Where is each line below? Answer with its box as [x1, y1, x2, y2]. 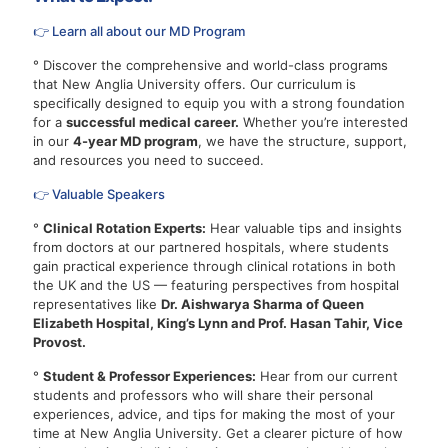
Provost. [33, 333, 86, 350]
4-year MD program [73, 132, 198, 149]
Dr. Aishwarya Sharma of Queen [161, 295, 364, 312]
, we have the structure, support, [198, 132, 407, 149]
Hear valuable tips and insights [206, 219, 402, 236]
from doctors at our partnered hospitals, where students [33, 238, 389, 255]
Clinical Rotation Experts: [43, 219, 206, 236]
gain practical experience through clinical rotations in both [33, 257, 396, 274]
